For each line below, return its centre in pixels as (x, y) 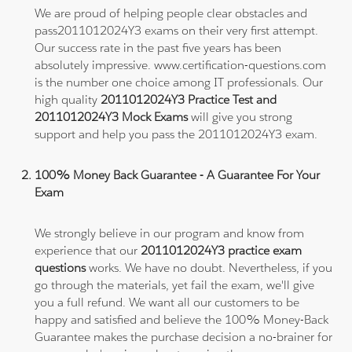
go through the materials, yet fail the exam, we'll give (175, 284)
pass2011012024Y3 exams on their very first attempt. (177, 30)
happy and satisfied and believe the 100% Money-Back (182, 319)
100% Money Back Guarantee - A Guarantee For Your (178, 174)
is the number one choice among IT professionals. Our (179, 82)
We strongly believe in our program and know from (170, 233)
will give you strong (240, 116)
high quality (68, 99)
